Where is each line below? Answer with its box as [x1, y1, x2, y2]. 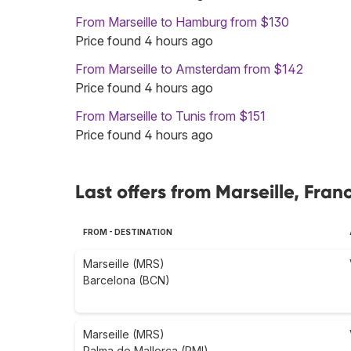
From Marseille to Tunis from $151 [75, 108, 266, 125]
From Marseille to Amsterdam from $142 [75, 61, 303, 78]
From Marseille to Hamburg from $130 [75, 14, 289, 31]
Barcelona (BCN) [83, 273, 170, 288]
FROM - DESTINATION [83, 227, 172, 237]
